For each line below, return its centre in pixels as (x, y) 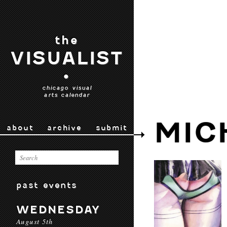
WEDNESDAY (59, 210)
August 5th (35, 221)
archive (64, 128)
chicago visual (67, 88)
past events (47, 185)
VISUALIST (67, 58)
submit (111, 128)
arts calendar (67, 95)
